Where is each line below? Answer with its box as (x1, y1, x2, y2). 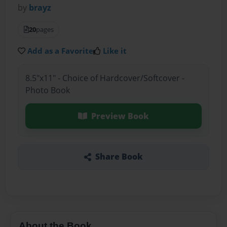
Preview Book (91, 110, 149, 122)
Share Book (95, 151, 143, 163)
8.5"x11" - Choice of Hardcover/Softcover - (25, 72, 184, 84)
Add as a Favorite (27, 46, 94, 56)
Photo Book (25, 84, 70, 96)
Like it (103, 46, 127, 56)
